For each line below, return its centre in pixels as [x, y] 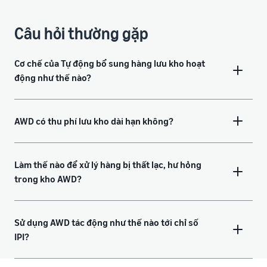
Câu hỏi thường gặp [81, 33]
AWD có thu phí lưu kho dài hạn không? [94, 121]
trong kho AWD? [48, 179]
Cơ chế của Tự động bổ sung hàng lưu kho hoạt [110, 63]
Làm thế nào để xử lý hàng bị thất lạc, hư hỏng [108, 165]
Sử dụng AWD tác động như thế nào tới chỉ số [106, 223]
